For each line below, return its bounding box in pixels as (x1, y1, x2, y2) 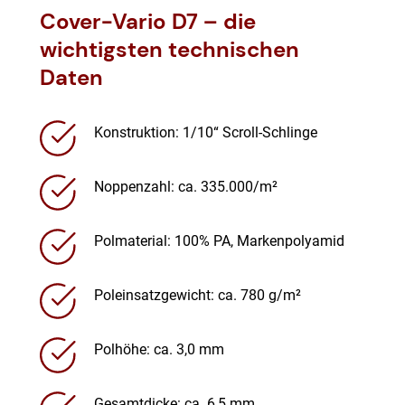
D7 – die (166, 7, 256, 36)
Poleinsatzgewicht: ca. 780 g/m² (94, 287, 301, 305)
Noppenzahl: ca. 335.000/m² (94, 178, 278, 196)
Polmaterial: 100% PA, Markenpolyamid (94, 232, 344, 250)
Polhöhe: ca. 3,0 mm (94, 341, 224, 359)
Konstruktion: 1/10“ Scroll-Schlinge (94, 124, 317, 142)
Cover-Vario (40, 7, 166, 36)
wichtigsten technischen (40, 35, 299, 64)
